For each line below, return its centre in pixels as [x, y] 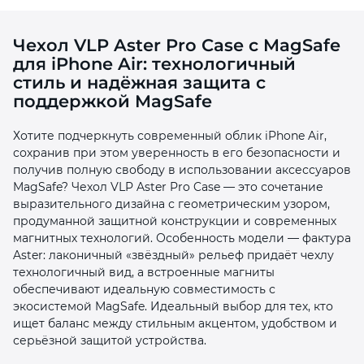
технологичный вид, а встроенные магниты [144, 272]
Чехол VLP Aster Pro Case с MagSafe [177, 45]
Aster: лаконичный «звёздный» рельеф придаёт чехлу [173, 255]
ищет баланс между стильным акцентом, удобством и [175, 323]
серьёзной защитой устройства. [110, 340]
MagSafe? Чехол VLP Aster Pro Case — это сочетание [168, 186]
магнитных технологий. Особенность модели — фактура [182, 238]
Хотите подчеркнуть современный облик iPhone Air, [170, 135]
